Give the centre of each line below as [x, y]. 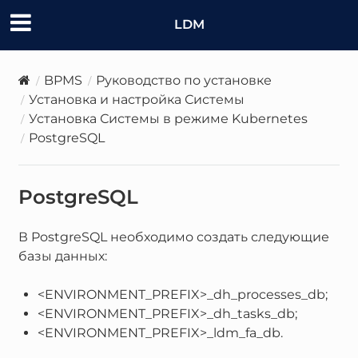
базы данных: [62, 256]
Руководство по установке [183, 80]
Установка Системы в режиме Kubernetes [168, 118]
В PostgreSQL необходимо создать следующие [173, 237]
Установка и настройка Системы [136, 99]
